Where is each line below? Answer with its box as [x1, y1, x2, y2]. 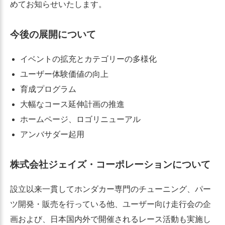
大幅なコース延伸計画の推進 [20, 100, 125, 109]
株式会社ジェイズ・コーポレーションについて [10, 159, 210, 170]
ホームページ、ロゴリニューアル [20, 115, 141, 124]
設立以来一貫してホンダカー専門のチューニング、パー [10, 184, 211, 193]
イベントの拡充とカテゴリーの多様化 [20, 55, 157, 64]
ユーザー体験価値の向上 [20, 70, 108, 79]
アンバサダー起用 [20, 130, 84, 139]
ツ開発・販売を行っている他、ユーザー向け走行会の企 [10, 199, 211, 208]
